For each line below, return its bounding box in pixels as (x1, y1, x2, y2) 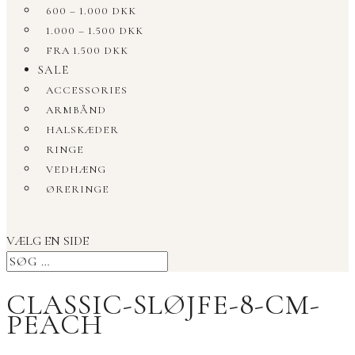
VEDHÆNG (46, 162, 106, 176)
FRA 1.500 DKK (46, 44, 128, 57)
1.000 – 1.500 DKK (46, 24, 143, 37)
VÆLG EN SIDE (6, 232, 89, 249)
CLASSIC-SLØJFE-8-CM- (6, 288, 320, 323)
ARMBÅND (46, 103, 106, 116)
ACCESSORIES (46, 83, 128, 97)
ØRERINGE (46, 182, 109, 196)
